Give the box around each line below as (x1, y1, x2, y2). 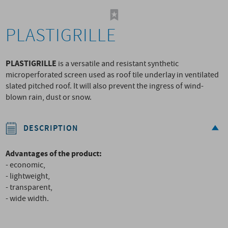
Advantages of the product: (6, 148, 102, 159)
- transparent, (6, 182, 53, 193)
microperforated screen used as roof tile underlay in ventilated (6, 70, 219, 80)
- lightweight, (6, 171, 50, 182)
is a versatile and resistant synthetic (56, 59, 179, 69)
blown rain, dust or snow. (6, 92, 92, 103)
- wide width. (6, 193, 49, 204)
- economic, (6, 160, 46, 170)
